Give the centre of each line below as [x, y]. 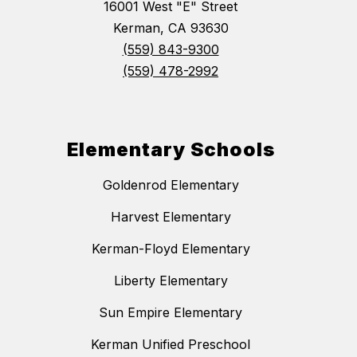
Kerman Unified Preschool [171, 345]
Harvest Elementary [171, 217]
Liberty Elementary [171, 281]
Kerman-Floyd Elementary [171, 249]
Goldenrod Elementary [171, 185]
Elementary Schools [171, 150]
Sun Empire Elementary [171, 313]
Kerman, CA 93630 [171, 28]
